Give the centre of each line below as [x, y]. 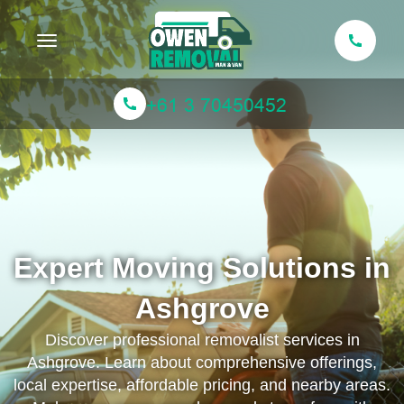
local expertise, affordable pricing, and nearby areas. [202, 385]
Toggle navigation [103, 39]
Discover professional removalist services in [202, 340]
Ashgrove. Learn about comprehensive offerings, [202, 363]
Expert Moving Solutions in [202, 268]
